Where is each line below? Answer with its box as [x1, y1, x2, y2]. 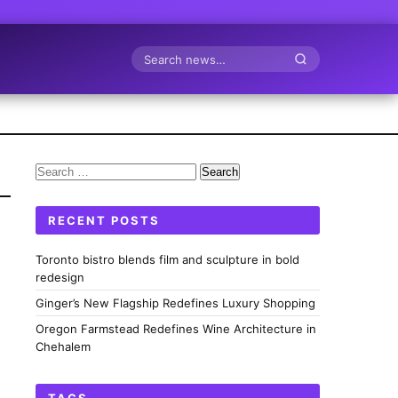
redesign [36, 270, 84, 284]
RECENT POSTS [48, 213, 160, 227]
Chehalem [36, 339, 91, 354]
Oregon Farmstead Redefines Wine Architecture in [36, 322, 316, 336]
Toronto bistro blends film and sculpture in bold [36, 252, 299, 267]
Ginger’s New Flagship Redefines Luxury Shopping [36, 296, 315, 310]
